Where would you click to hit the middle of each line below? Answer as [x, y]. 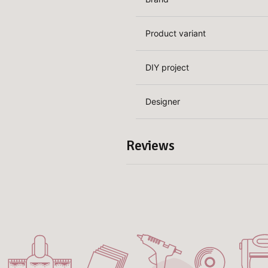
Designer [163, 101]
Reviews [151, 146]
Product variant [176, 33]
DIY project [167, 67]
